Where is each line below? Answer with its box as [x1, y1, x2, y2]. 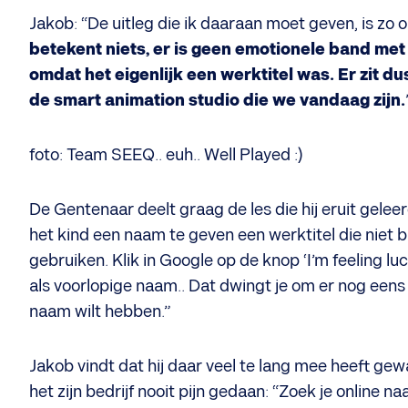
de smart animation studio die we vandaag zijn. [29, 91, 405, 110]
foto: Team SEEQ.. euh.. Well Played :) [29, 146, 303, 165]
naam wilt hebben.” [29, 302, 170, 321]
